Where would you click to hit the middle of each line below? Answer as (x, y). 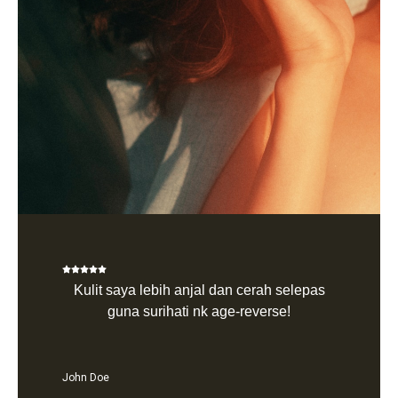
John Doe (86, 378)
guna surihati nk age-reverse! (199, 312)
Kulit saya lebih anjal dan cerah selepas (199, 291)
